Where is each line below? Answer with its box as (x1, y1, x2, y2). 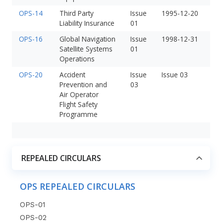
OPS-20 (18, 69, 43, 79)
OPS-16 (18, 34, 43, 44)
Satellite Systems (59, 44, 112, 54)
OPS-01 (20, 200, 46, 209)
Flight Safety (59, 99, 98, 109)
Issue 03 (161, 69, 188, 79)
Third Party (59, 8, 94, 18)
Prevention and (59, 79, 107, 89)
